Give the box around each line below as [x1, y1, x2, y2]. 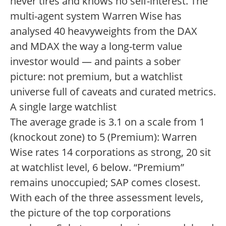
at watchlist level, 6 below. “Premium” [10, 160, 184, 174]
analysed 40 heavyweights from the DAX [10, 24, 197, 38]
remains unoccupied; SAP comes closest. [10, 176, 200, 189]
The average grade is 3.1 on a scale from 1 [10, 115, 205, 129]
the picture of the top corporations [10, 206, 171, 219]
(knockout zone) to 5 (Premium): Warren [10, 130, 197, 144]
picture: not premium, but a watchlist [10, 70, 183, 83]
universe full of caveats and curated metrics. [10, 85, 216, 98]
